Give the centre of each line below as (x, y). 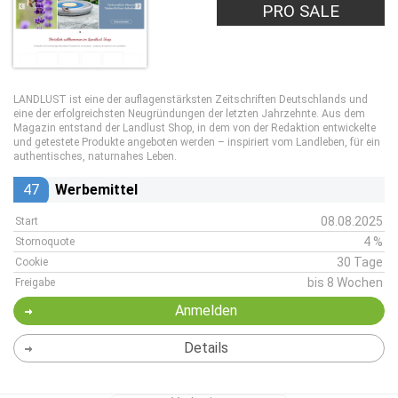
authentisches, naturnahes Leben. (95, 156)
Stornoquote (45, 242)
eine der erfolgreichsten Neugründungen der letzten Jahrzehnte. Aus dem (189, 114)
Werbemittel (96, 190)
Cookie (32, 262)
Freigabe (35, 283)
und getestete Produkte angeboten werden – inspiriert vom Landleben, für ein (197, 142)
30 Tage (360, 262)
